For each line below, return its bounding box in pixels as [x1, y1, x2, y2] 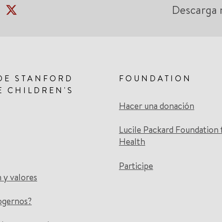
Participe [119, 160, 153, 172]
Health [119, 135, 145, 148]
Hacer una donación [119, 100, 194, 112]
